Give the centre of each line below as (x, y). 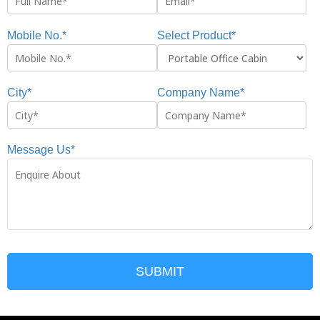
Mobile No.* (37, 36)
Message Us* (41, 150)
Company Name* (200, 93)
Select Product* (196, 36)
